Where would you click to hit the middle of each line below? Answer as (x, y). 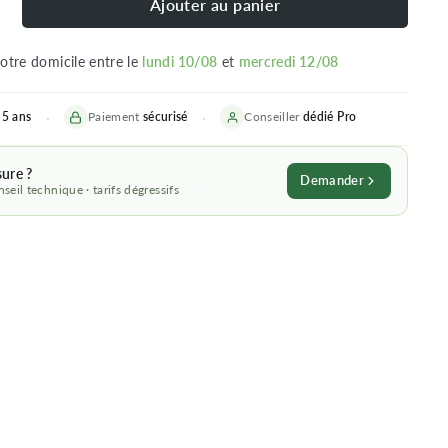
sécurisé (165, 116)
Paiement (115, 116)
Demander (332, 180)
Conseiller (274, 116)
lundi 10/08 (180, 61)
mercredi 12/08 (288, 61)
